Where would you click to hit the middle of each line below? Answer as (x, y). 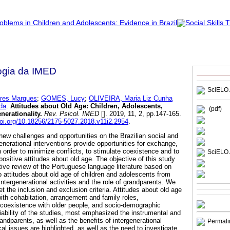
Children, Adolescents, (127, 106)
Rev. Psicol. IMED (71, 113)
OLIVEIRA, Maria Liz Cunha (131, 98)
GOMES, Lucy (63, 98)
